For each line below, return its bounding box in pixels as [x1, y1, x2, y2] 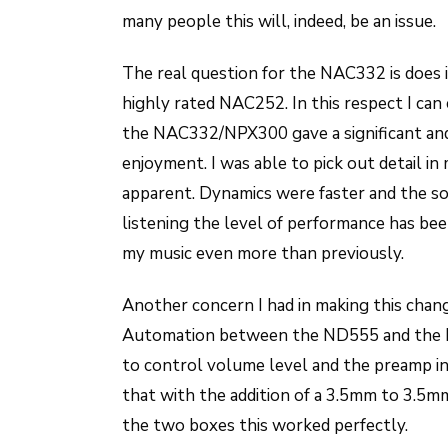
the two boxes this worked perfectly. [122, 414, 408, 437]
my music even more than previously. [122, 242, 404, 265]
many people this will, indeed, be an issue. [122, 10, 436, 33]
